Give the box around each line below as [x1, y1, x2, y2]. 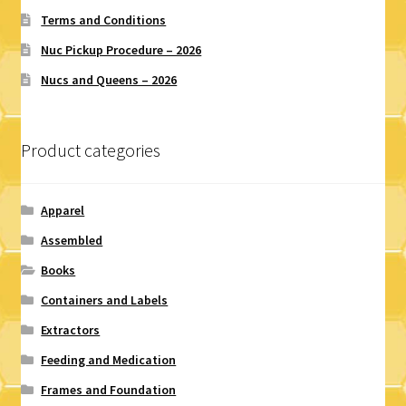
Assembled [41, 231, 103, 248]
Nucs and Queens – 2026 [41, 72, 178, 89]
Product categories [20, 139, 160, 162]
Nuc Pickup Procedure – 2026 [41, 42, 202, 59]
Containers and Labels [41, 291, 169, 308]
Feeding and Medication [41, 351, 177, 368]
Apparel [41, 201, 85, 218]
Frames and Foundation [41, 381, 177, 398]
